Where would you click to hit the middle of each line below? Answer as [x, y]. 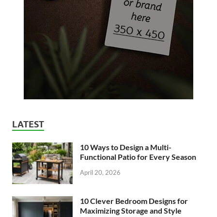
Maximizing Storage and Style [131, 211]
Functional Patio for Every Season [138, 156]
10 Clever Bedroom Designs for [134, 201]
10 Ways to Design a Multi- [126, 147]
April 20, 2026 [100, 172]
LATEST [28, 124]
